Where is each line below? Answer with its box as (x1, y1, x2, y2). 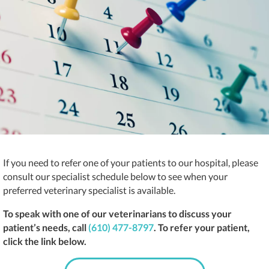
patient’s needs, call (3, 221, 88, 233)
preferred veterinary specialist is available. (3, 184, 175, 196)
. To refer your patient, (154, 221, 250, 233)
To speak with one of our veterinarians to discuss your (3, 207, 232, 219)
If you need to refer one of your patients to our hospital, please (3, 156, 258, 168)
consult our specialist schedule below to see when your (3, 170, 228, 182)
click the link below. (3, 235, 86, 247)
